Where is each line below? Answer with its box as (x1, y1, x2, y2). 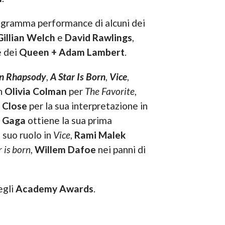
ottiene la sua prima (25, 115, 112, 127)
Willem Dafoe (34, 144, 96, 156)
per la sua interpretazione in (27, 100, 148, 112)
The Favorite (84, 85, 135, 97)
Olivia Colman (4, 85, 67, 97)
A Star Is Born (50, 71, 105, 83)
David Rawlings (64, 32, 132, 44)
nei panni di (95, 144, 146, 156)
